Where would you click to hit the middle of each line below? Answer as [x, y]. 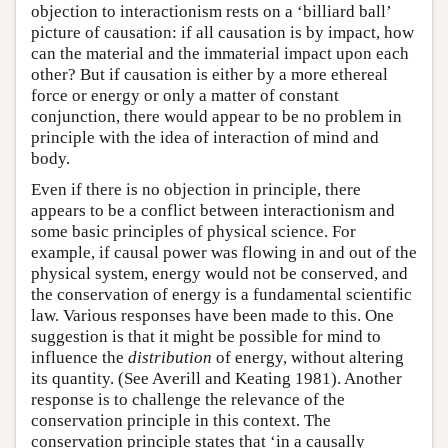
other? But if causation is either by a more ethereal [209, 75]
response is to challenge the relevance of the [188, 400]
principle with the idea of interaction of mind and [205, 138]
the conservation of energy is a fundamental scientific [221, 295]
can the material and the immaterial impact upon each [220, 54]
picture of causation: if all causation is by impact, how [222, 33]
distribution [170, 358]
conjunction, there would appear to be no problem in [216, 117]
